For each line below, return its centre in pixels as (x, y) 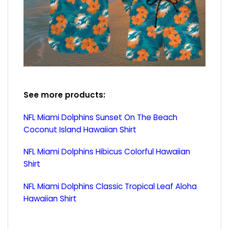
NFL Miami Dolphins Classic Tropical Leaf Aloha (110, 187)
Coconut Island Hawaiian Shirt (80, 129)
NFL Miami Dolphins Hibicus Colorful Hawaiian (107, 152)
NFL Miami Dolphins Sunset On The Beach (100, 117)
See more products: (64, 95)
